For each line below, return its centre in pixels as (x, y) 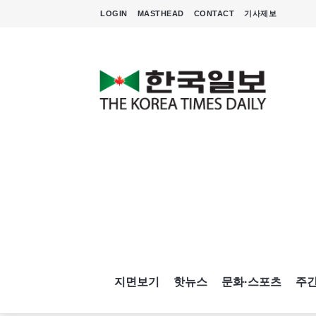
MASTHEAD (160, 13)
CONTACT (214, 13)
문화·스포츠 (251, 282)
